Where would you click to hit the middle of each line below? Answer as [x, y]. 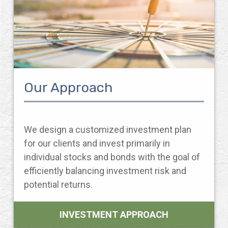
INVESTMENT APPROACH [114, 215]
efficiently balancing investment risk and [105, 171]
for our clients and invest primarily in [97, 143]
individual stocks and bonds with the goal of [112, 157]
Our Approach [68, 88]
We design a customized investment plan [108, 130]
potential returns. [58, 184]
